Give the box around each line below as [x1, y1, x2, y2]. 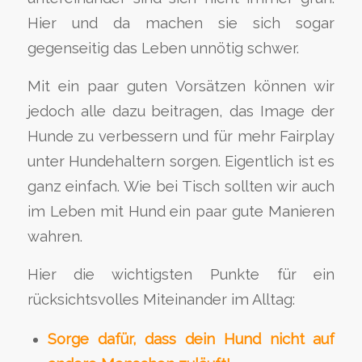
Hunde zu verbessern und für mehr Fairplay [27, 127, 335, 145]
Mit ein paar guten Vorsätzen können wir [27, 77, 335, 95]
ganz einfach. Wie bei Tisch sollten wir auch [27, 177, 335, 195]
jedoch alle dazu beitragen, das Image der [27, 102, 335, 120]
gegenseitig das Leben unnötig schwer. [27, 40, 299, 57]
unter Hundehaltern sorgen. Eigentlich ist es [27, 152, 335, 170]
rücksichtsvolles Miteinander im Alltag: [27, 290, 295, 308]
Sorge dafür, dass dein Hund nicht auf [47, 330, 335, 348]
